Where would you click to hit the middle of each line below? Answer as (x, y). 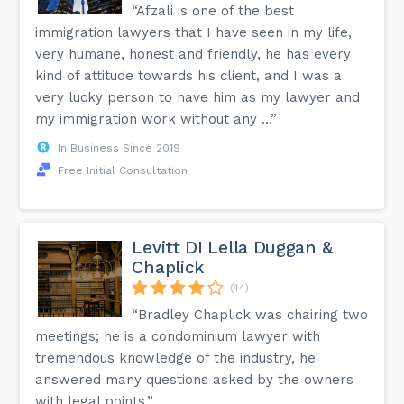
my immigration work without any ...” (156, 119)
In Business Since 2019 (119, 147)
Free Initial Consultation (123, 170)
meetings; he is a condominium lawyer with (178, 336)
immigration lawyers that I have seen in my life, (194, 32)
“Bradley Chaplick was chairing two (250, 314)
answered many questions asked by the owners (195, 379)
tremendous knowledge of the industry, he (176, 358)
